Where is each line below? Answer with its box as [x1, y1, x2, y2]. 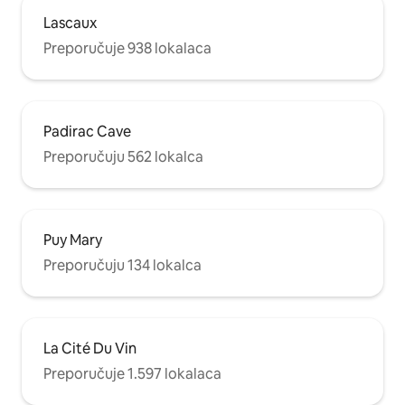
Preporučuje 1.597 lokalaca [43, 363, 221, 383]
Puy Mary [43, 230, 102, 250]
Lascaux [43, 13, 97, 33]
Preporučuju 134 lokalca [43, 255, 202, 275]
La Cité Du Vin [43, 338, 137, 358]
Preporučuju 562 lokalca [43, 146, 203, 166]
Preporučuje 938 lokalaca [43, 38, 212, 58]
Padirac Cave [43, 121, 131, 141]
